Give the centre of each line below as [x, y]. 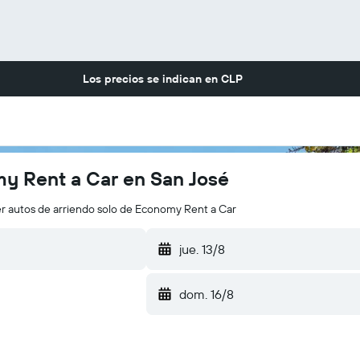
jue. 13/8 [202, 249]
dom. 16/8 [206, 294]
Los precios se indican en [151, 79]
